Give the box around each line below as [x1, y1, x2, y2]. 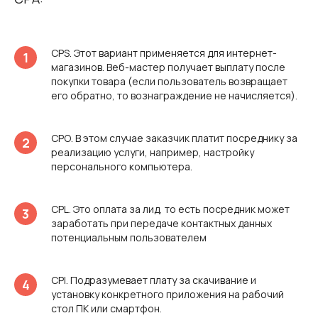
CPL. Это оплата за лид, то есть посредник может [51, 202, 290, 216]
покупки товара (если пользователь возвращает [51, 74, 287, 88]
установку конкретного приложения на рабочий [51, 287, 284, 301]
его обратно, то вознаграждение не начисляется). [51, 88, 297, 102]
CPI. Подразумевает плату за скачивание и [51, 273, 256, 287]
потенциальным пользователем [51, 230, 207, 244]
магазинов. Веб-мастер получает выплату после [51, 60, 285, 74]
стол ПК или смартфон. [51, 301, 162, 315]
